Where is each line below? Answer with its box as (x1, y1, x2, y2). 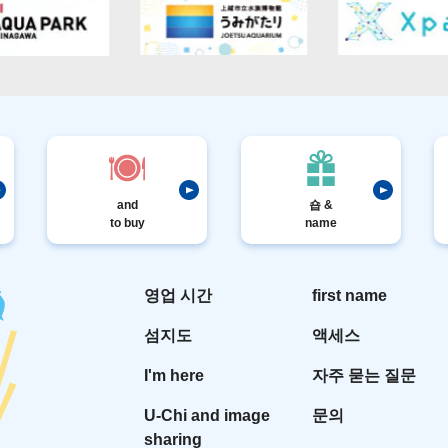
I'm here (144, 366, 205, 384)
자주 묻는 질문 (312, 366, 417, 384)
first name (312, 286, 388, 304)
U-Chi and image (144, 406, 271, 424)
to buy (109, 215, 145, 230)
